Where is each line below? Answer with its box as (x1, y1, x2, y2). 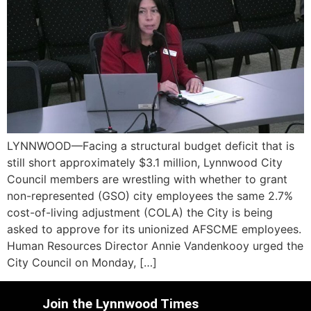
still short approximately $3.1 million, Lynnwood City (7, 155, 283, 170)
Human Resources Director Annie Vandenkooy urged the (7, 239, 303, 253)
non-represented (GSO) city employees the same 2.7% (7, 189, 293, 203)
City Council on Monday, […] (7, 255, 157, 270)
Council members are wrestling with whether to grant (7, 172, 287, 187)
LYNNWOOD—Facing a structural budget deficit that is (7, 139, 294, 153)
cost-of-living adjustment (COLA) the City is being (7, 205, 273, 220)
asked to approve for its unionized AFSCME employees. (7, 222, 301, 237)
